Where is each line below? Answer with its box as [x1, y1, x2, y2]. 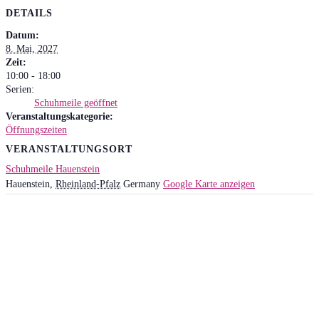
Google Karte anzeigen [163, 179, 255, 189]
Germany [123, 179, 160, 189]
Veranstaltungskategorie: [6, 110, 113, 122]
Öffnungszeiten [6, 124, 67, 135]
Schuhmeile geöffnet [34, 97, 117, 108]
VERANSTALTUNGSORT [6, 144, 132, 155]
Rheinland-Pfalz [56, 179, 120, 189]
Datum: [6, 29, 39, 41]
